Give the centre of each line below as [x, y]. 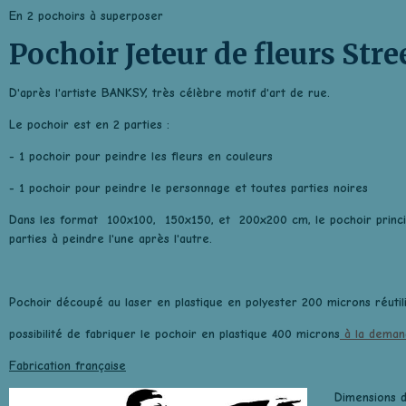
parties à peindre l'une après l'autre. [111, 239]
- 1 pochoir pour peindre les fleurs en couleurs [141, 156]
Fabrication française [68, 366]
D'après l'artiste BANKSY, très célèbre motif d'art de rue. [169, 93]
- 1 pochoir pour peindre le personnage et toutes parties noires [188, 188]
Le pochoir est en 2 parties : [89, 125]
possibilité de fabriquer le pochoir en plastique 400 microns [174, 334]
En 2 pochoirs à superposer [86, 16]
